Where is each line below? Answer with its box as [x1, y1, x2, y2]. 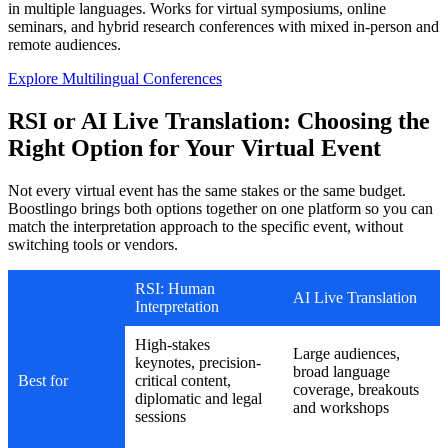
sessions [135, 408, 186, 426]
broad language [293, 363, 390, 381]
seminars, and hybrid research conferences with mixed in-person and [8, 18, 439, 36]
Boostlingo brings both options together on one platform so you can [8, 200, 433, 218]
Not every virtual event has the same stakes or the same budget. [8, 182, 406, 200]
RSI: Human [135, 280, 215, 298]
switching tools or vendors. [8, 236, 178, 254]
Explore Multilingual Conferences [8, 70, 222, 88]
